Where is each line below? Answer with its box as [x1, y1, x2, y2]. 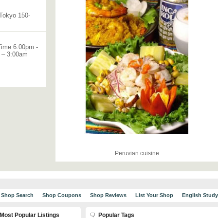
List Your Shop [135, 192, 173, 198]
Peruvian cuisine [115, 150, 159, 157]
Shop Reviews [90, 192, 127, 198]
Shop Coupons [42, 192, 81, 198]
